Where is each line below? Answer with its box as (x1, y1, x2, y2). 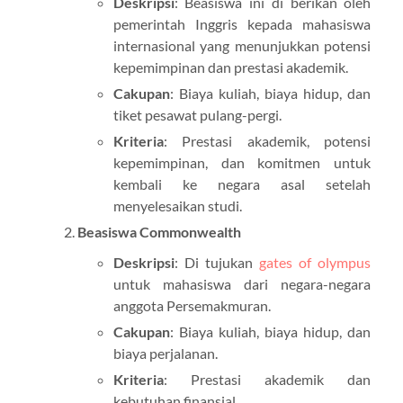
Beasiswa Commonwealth (76, 223, 241, 241)
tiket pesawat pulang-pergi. (112, 106, 282, 124)
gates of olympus (259, 254, 372, 272)
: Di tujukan (174, 254, 260, 272)
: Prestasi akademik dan (163, 371, 372, 389)
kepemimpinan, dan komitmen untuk (112, 154, 372, 172)
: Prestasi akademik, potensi (163, 132, 372, 150)
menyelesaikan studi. (112, 197, 242, 215)
